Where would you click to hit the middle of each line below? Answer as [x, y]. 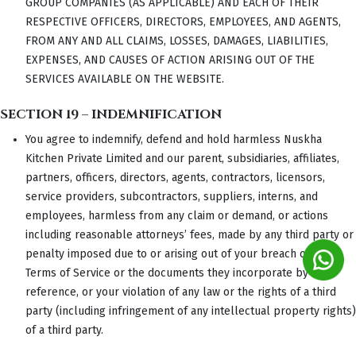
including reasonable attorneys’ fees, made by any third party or [190, 234]
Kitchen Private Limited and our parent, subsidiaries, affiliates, [182, 158]
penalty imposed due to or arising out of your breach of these [184, 253]
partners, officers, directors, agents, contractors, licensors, [175, 177]
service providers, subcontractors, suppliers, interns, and [172, 196]
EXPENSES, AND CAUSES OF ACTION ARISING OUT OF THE [170, 60]
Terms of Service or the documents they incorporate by [167, 273]
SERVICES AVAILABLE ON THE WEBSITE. [125, 79]
